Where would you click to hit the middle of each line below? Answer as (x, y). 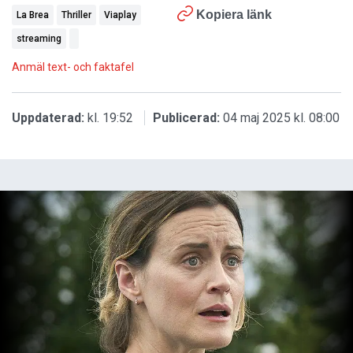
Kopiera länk (234, 14)
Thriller (76, 15)
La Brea (33, 15)
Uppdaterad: (48, 117)
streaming (39, 38)
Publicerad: (186, 117)
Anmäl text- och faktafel (73, 67)
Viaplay (120, 15)
